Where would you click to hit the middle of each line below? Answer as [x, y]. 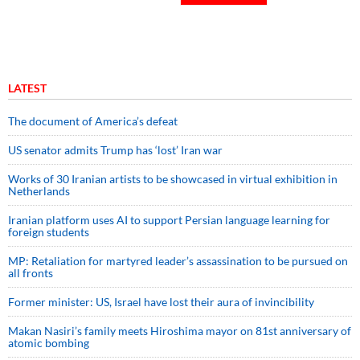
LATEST [27, 88]
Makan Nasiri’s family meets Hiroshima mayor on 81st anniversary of [180, 331]
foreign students [49, 232]
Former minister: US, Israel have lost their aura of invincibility [161, 302]
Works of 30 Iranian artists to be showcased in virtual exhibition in [173, 179]
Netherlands [39, 191]
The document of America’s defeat [93, 121]
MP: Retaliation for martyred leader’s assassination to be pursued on [178, 261]
